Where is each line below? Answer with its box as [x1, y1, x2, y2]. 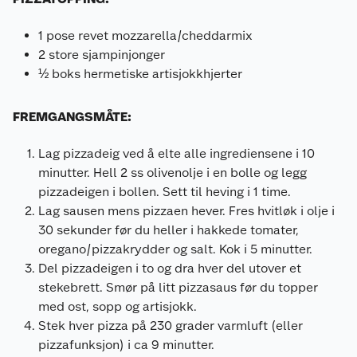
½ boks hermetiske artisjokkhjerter [38, 65, 242, 81]
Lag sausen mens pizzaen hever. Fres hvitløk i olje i [38, 202, 335, 218]
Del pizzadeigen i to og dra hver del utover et [38, 260, 301, 276]
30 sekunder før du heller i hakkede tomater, [38, 222, 299, 237]
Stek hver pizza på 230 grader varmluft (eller [38, 317, 303, 333]
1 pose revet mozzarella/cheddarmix [38, 27, 253, 43]
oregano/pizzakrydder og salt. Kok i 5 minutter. [38, 241, 312, 257]
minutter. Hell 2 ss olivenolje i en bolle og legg [38, 164, 307, 180]
